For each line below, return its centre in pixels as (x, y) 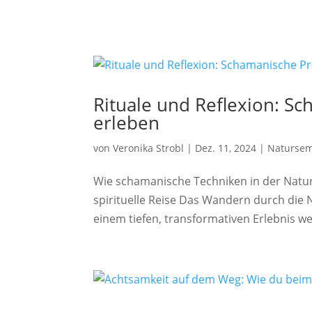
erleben (127, 123)
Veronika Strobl (149, 148)
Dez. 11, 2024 (226, 148)
